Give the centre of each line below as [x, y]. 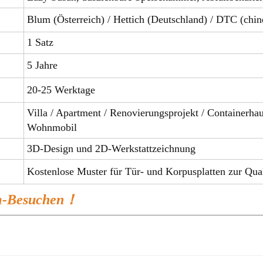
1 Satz [40, 42]
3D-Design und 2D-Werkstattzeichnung [111, 148]
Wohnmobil [52, 127]
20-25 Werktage [61, 90]
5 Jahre [42, 65]
